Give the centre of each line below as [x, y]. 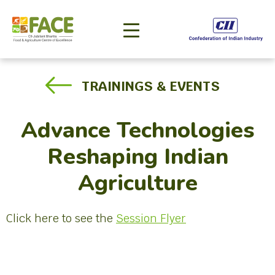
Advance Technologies [137, 130]
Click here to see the [61, 218]
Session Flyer [151, 218]
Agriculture [137, 183]
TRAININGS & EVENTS [151, 86]
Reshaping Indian [137, 157]
